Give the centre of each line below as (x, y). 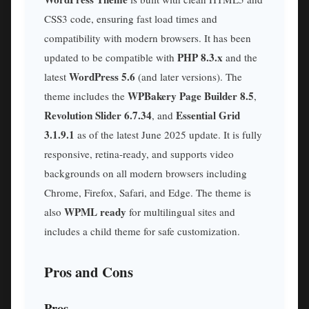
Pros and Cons (89, 271)
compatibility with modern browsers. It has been (148, 38)
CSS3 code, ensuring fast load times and (131, 19)
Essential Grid (208, 116)
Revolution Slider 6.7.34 (98, 116)
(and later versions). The (189, 77)
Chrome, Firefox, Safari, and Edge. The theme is (148, 193)
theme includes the (86, 96)
